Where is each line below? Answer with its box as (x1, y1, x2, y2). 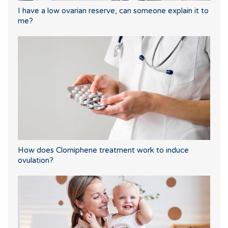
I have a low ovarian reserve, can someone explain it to (18, 6, 209, 15)
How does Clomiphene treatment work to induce (18, 145, 189, 155)
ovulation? (18, 155, 53, 165)
